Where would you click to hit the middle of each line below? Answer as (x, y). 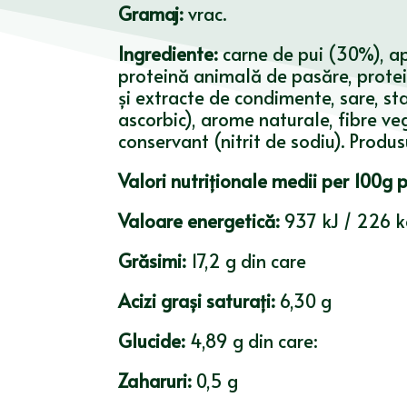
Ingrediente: (170, 54)
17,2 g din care (246, 261)
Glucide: (151, 341)
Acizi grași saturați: (196, 301)
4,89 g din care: (251, 341)
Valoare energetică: (199, 221)
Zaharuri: (154, 381)
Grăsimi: (152, 261)
